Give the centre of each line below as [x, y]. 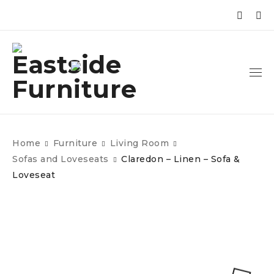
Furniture [75, 143]
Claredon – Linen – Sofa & [181, 159]
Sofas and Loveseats [61, 159]
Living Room [139, 143]
